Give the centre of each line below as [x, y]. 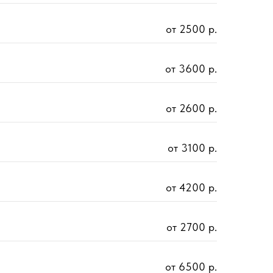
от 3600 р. [191, 69]
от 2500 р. [191, 29]
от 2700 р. [192, 227]
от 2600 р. [191, 108]
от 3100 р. [192, 148]
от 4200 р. [191, 188]
